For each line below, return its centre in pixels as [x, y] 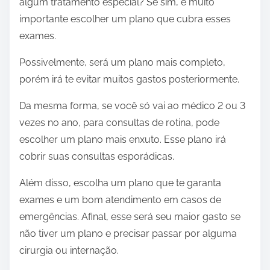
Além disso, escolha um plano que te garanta [120, 183]
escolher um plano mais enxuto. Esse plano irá [123, 140]
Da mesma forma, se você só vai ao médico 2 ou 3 [132, 106]
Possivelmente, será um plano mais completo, [122, 63]
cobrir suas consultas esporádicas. [97, 157]
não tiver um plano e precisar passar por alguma [128, 234]
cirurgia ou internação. [69, 251]
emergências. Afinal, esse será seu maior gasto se [130, 217]
